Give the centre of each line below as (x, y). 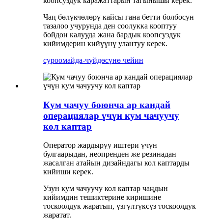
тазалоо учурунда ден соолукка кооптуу (110, 26)
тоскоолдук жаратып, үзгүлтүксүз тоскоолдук (120, 206)
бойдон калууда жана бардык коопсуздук (112, 35)
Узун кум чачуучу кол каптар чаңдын (106, 189)
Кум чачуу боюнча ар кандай (107, 105)
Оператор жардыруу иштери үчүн (100, 145)
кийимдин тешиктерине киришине (102, 197)
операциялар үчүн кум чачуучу (111, 115)
